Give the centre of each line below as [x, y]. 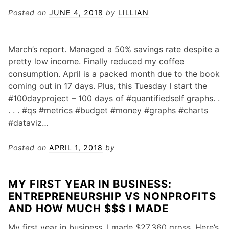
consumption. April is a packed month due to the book [114, 74]
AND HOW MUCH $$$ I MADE [89, 209]
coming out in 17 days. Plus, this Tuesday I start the [108, 86]
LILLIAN [133, 13]
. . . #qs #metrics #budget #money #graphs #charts [108, 111]
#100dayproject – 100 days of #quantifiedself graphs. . [114, 98]
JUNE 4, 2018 [76, 13]
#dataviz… [28, 123]
